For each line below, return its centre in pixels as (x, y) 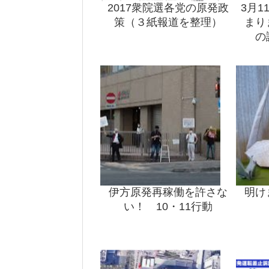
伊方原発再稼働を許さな (168, 192)
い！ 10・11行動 (168, 207)
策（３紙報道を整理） (168, 23)
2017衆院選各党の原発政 (168, 8)
